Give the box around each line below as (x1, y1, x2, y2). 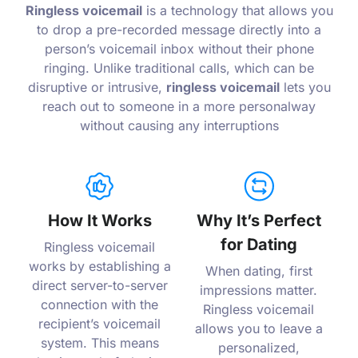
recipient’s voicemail (38, 315, 161, 332)
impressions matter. (200, 281, 317, 298)
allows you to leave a (194, 320, 323, 336)
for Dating (220, 234, 297, 254)
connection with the (41, 296, 158, 312)
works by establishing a (28, 257, 171, 274)
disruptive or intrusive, (27, 78, 166, 95)
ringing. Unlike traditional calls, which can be (44, 59, 314, 76)
